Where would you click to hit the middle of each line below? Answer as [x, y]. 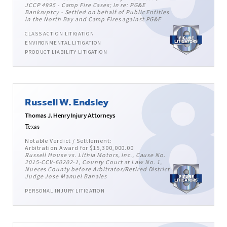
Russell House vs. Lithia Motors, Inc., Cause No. [95, 156]
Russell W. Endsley [67, 102]
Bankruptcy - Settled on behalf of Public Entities [97, 13]
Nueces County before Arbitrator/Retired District [97, 170]
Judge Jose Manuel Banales [66, 177]
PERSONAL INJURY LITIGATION [65, 191]
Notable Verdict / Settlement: [68, 141]
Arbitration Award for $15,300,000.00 [80, 148]
